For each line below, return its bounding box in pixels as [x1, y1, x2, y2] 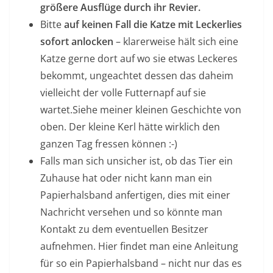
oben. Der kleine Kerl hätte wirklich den [40, 120, 220, 134]
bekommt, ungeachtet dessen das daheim [40, 69, 233, 83]
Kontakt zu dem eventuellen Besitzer [40, 222, 208, 236]
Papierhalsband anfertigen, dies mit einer [40, 188, 230, 202]
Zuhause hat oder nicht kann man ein [40, 171, 212, 185]
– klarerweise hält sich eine [113, 35, 238, 49]
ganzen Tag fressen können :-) [40, 137, 177, 151]
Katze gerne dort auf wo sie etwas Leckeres [40, 52, 238, 66]
